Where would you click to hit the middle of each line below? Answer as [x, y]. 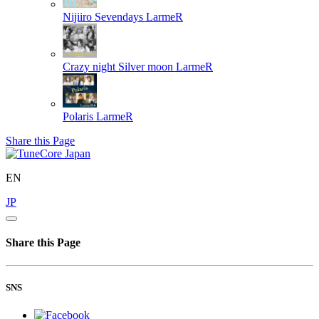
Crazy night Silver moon [118, 67]
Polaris [78, 117]
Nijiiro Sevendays [103, 17]
